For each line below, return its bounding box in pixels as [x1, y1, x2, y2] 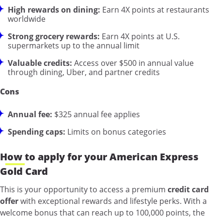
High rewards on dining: [8, 4, 100, 15]
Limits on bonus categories [67, 126, 166, 137]
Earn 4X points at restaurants [100, 4, 209, 15]
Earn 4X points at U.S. [102, 31, 180, 42]
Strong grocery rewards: [8, 31, 102, 42]
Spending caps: [8, 126, 67, 137]
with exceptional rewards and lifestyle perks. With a [18, 195, 207, 206]
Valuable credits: [8, 57, 74, 68]
